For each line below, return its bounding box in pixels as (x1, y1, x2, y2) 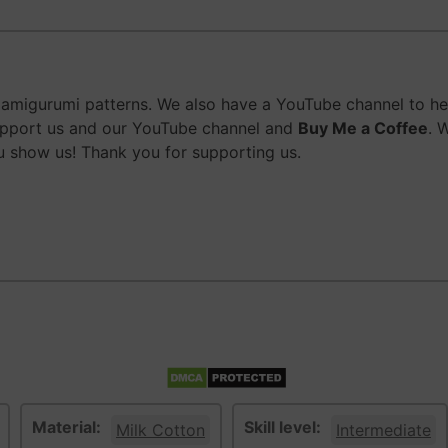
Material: (32, 417, 101, 438)
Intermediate (336, 420, 431, 441)
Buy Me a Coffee (298, 118, 428, 139)
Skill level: (244, 417, 321, 438)
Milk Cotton (116, 420, 205, 441)
